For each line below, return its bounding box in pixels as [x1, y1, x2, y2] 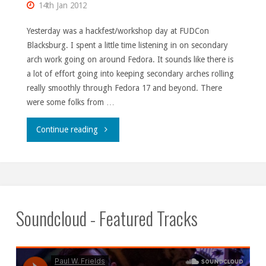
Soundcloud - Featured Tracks [16, 205, 198, 232]
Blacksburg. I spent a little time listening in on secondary [26, 40, 228, 50]
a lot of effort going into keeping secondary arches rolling [26, 69, 234, 79]
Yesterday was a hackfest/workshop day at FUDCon [26, 26, 209, 36]
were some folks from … [26, 97, 115, 107]
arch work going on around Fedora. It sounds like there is [26, 55, 233, 65]
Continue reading [36, 124, 99, 134]
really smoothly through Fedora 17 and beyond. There [26, 83, 222, 93]
